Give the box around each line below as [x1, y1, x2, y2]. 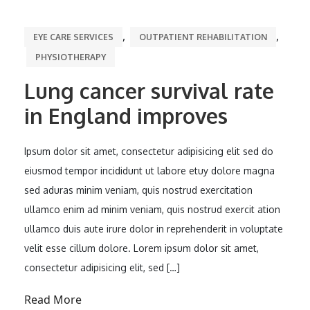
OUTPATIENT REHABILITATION [139, 32, 267, 42]
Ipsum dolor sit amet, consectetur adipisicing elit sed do [24, 145, 273, 157]
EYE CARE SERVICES [33, 32, 113, 42]
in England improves [24, 102, 228, 129]
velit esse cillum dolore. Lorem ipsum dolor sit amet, [24, 242, 259, 254]
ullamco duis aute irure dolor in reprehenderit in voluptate [24, 223, 283, 235]
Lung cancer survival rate [24, 77, 274, 104]
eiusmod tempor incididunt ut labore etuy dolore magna [24, 165, 275, 176]
